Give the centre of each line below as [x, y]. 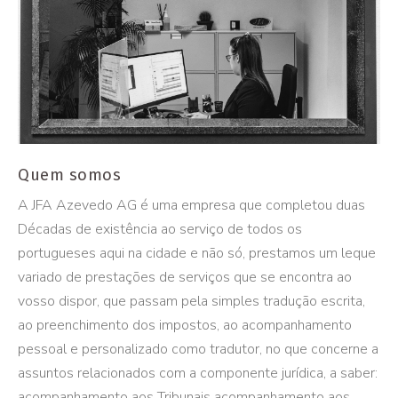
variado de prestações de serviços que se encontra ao [185, 277]
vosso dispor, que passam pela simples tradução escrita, [191, 301]
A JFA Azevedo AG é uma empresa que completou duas [191, 205]
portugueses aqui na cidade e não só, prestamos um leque [197, 253]
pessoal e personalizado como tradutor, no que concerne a [198, 349]
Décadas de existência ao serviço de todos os [160, 229]
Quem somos [69, 175]
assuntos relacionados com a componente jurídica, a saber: [198, 373]
